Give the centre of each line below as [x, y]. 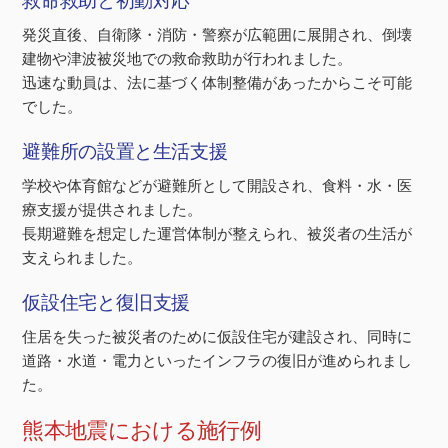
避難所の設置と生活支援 [125, 151]
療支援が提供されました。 [112, 210]
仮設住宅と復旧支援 [106, 302]
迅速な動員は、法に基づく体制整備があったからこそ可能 [217, 83]
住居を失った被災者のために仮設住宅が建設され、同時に [217, 337]
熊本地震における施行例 [142, 430]
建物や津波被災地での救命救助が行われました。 [187, 59]
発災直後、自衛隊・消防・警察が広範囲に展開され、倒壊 [217, 35]
